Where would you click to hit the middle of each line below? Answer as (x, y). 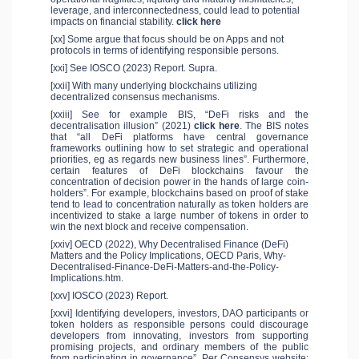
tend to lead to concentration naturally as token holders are (179, 205)
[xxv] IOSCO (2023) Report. (109, 296)
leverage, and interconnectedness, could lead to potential (175, 11)
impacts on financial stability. (113, 22)
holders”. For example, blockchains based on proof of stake (179, 194)
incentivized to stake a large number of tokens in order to (179, 216)
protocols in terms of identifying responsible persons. (165, 51)
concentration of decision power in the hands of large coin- (179, 182)
